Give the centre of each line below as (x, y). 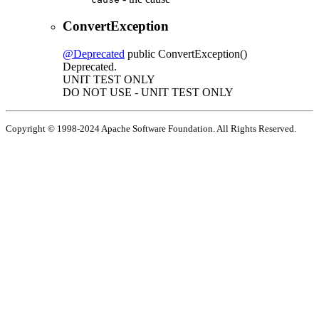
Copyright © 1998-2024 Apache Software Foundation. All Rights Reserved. (151, 129)
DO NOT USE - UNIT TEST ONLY (148, 93)
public (141, 54)
